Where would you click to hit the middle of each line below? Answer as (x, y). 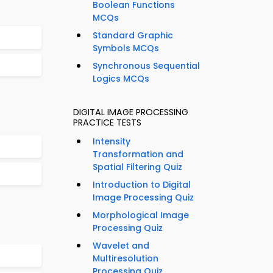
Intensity (112, 142)
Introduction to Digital (142, 185)
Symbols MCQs (126, 48)
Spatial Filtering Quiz (137, 167)
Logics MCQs (121, 79)
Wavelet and (121, 246)
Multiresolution (126, 259)
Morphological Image (141, 215)
